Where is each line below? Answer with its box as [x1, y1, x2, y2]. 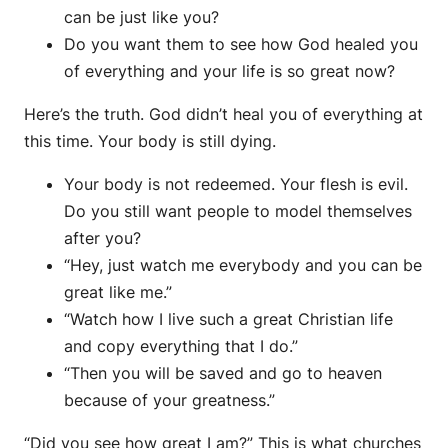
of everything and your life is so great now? [64, 61, 395, 82]
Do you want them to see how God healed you [64, 34, 418, 55]
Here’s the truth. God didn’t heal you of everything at [24, 104, 423, 125]
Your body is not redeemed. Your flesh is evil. [64, 174, 408, 195]
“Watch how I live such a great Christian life [64, 309, 393, 330]
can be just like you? [64, 7, 219, 28]
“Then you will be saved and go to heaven [64, 363, 382, 384]
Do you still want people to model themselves [64, 201, 412, 222]
